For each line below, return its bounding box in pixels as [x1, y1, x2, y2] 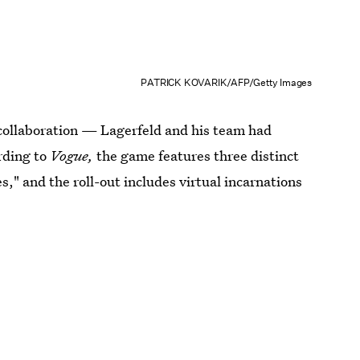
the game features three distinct [93, 145, 300, 165]
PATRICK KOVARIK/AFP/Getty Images [141, 76, 312, 90]
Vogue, [50, 145, 94, 165]
